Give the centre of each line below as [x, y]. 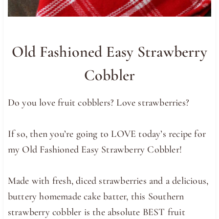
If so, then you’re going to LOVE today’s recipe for [107, 134]
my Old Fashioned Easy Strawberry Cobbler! [95, 149]
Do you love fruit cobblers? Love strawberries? [99, 102]
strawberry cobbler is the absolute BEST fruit [96, 212]
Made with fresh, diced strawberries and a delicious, [108, 181]
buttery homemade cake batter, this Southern [96, 196]
